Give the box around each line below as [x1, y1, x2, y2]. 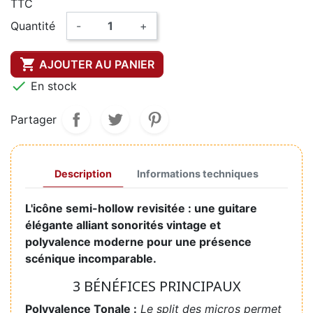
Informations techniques [137, 168, 259, 180]
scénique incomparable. [25, 252, 156, 266]
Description [54, 168, 112, 180]
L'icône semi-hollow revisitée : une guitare [25, 201, 257, 216]
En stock [27, 79, 77, 94]
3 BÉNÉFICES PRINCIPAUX [72, 277, 241, 296]
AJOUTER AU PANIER [39, 57, 154, 72]
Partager [10, 112, 57, 127]
